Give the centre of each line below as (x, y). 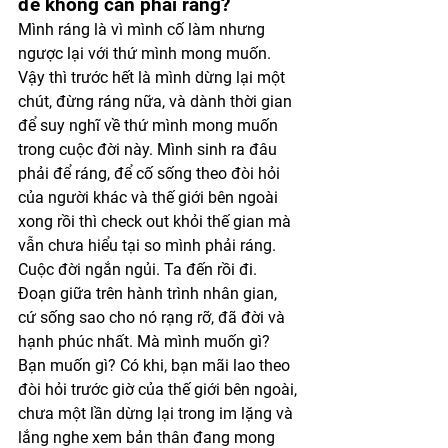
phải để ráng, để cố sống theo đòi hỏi (151, 173)
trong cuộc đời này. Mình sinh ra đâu (149, 149)
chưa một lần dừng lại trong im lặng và (157, 413)
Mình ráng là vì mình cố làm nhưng (143, 29)
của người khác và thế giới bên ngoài (150, 197)
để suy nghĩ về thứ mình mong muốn (150, 125)
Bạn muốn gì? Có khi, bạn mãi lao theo (156, 365)
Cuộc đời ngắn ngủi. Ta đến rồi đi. (139, 269)
